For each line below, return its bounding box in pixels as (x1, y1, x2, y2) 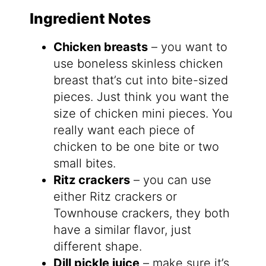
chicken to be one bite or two (53, 139, 219, 154)
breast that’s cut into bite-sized (53, 72, 228, 87)
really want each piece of (53, 122, 195, 137)
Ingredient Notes (29, 9, 151, 28)
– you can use (129, 172, 211, 187)
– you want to (147, 39, 227, 54)
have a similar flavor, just (53, 222, 191, 237)
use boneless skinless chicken (53, 56, 223, 71)
